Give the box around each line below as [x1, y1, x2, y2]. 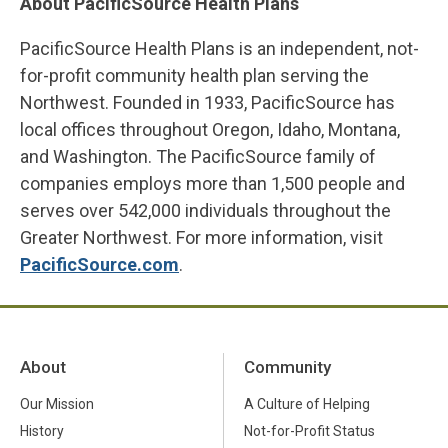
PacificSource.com [20, 253, 179, 275]
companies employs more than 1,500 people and [20, 172, 405, 194]
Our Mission [20, 396, 94, 413]
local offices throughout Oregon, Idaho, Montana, [20, 118, 400, 140]
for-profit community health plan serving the [20, 64, 369, 86]
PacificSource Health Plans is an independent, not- [20, 37, 419, 59]
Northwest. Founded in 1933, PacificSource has [20, 91, 395, 113]
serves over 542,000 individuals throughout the [20, 199, 391, 221]
